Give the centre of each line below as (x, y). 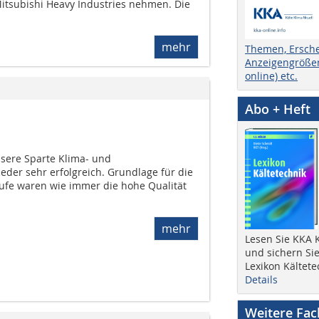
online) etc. (271, 75)
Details (261, 279)
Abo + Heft (278, 109)
